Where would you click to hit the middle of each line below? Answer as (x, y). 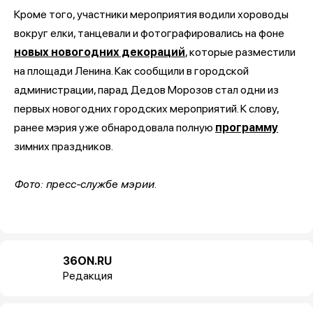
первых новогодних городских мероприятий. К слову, (146, 108)
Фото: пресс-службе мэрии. (86, 184)
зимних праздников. (64, 146)
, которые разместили (240, 52)
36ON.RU (87, 261)
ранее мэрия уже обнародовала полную (115, 127)
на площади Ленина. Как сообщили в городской (131, 71)
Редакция (88, 275)
